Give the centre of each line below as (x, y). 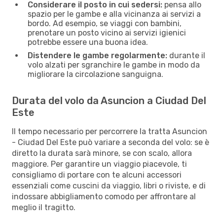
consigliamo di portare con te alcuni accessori (97, 175)
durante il (186, 55)
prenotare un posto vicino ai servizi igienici (107, 33)
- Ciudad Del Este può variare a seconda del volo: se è (110, 142)
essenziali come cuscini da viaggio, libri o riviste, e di (109, 185)
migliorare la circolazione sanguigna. (95, 74)
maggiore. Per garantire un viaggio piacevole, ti (99, 164)
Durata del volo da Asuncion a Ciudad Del (109, 100)
